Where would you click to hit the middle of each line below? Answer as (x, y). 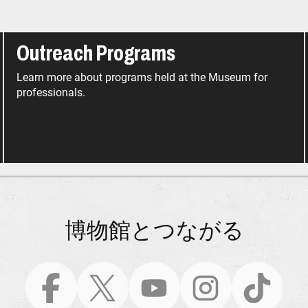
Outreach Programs (96, 54)
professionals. (51, 93)
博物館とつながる (154, 230)
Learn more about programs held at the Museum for (142, 78)
